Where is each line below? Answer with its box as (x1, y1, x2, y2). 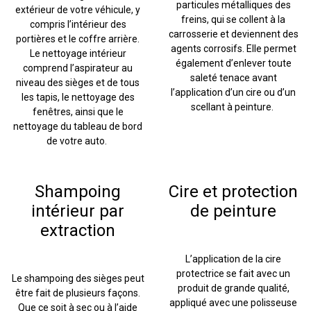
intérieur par (31, 201, 124, 221)
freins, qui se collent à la (181, 14, 285, 25)
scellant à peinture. (191, 101, 276, 112)
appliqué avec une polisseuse (169, 297, 297, 308)
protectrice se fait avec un (176, 268, 290, 279)
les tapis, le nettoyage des (21, 92, 135, 103)
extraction (40, 221, 115, 240)
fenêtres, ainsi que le (32, 106, 124, 117)
